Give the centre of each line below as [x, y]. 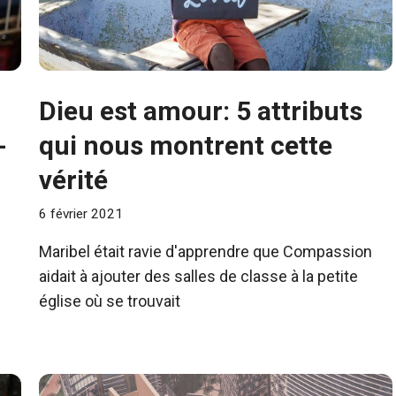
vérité [73, 180]
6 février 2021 [81, 213]
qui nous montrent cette [186, 146]
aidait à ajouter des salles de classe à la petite [198, 276]
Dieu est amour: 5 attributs [201, 111]
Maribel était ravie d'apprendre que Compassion [206, 251]
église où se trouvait [110, 301]
